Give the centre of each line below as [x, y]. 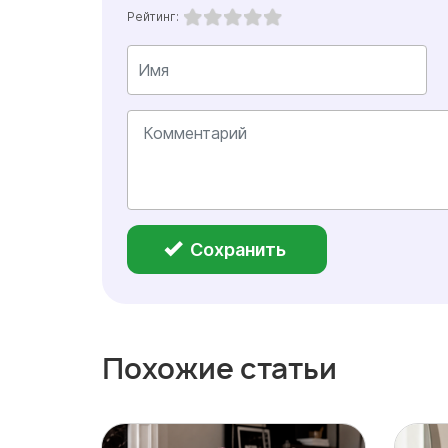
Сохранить [238, 249]
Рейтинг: [153, 16]
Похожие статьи [219, 368]
